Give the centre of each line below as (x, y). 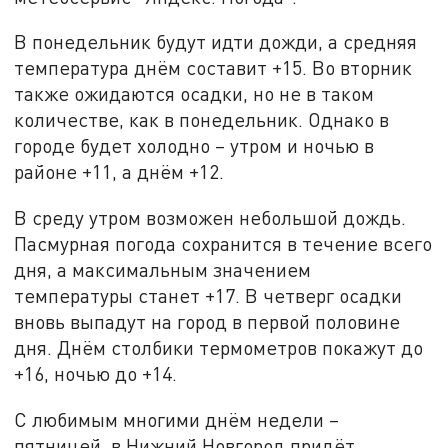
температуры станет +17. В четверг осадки (208, 296)
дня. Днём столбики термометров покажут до (219, 348)
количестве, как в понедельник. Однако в (202, 120)
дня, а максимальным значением (163, 270)
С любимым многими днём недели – (177, 419)
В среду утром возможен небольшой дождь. (210, 218)
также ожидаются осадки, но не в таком (194, 94)
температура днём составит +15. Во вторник (213, 68)
